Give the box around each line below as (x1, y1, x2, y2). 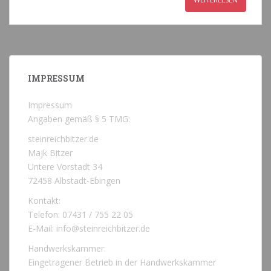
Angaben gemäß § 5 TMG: (28, 113, 130, 125)
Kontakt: (28, 195, 60, 207)
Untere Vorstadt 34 (28, 161, 102, 173)
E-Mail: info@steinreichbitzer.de (28, 223, 150, 235)
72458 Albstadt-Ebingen (28, 175, 120, 187)
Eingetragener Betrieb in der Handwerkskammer (28, 256, 216, 269)
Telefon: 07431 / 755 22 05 (28, 209, 133, 221)
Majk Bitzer (28, 147, 73, 159)
